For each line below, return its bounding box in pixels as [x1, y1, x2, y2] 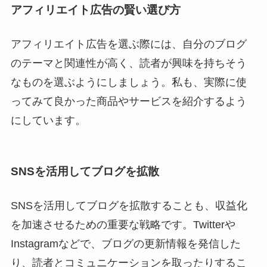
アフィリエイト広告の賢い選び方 [10, 4, 181, 17]
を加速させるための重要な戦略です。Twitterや [10, 218, 235, 231]
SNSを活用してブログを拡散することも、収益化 [10, 199, 247, 212]
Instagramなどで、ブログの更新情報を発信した [10, 237, 241, 250]
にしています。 [10, 114, 86, 127]
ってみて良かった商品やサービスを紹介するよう [10, 95, 247, 108]
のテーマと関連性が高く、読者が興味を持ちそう [10, 57, 247, 70]
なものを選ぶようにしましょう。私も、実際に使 [10, 76, 247, 89]
